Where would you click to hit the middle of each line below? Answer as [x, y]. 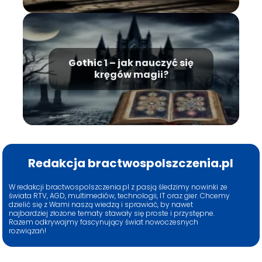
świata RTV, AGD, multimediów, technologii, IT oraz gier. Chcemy [120, 195]
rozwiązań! [28, 230]
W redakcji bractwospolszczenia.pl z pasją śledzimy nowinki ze [118, 187]
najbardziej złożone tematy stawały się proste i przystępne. [112, 213]
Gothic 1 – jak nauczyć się [131, 63]
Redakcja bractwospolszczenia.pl [131, 163]
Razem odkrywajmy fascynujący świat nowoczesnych [104, 222]
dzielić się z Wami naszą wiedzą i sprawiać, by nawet [101, 204]
